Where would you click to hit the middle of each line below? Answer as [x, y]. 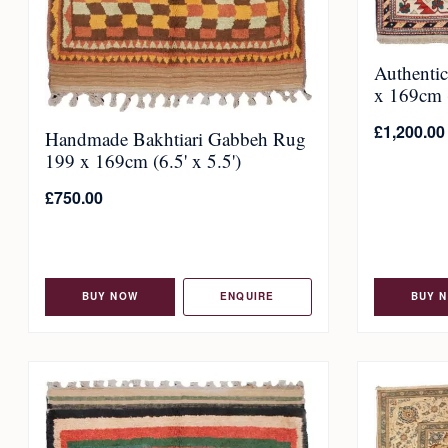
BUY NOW [109, 296]
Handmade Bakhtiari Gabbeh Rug [175, 138]
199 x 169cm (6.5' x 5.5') [143, 160]
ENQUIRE [247, 296]
